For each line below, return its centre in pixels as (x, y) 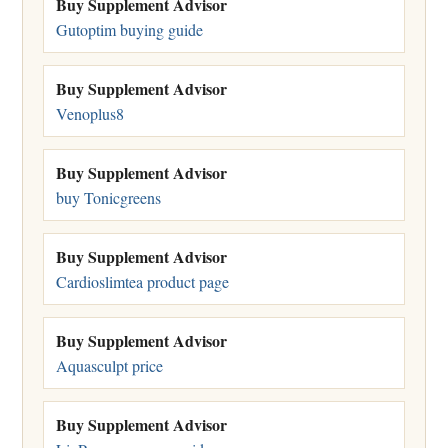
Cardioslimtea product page (142, 281)
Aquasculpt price (109, 365)
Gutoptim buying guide (129, 29)
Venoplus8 (90, 113)
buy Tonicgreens (108, 197)
